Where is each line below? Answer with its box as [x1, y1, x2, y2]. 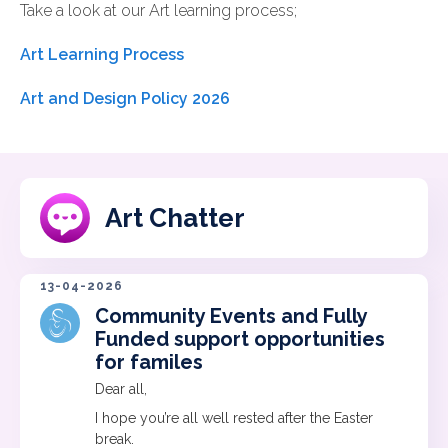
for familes [95, 349, 203, 374]
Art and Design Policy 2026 [20, 88, 230, 108]
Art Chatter [105, 202, 245, 233]
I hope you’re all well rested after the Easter [95, 410, 373, 427]
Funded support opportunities [95, 326, 385, 351]
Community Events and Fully [95, 303, 367, 328]
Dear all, [95, 380, 147, 397]
